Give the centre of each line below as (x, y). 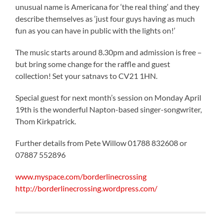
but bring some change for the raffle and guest (93, 64)
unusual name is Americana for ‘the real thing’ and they (108, 6)
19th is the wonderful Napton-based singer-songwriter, (109, 109)
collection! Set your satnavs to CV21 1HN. (87, 75)
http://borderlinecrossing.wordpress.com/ (87, 188)
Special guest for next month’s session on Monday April (109, 97)
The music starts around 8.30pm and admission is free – (109, 52)
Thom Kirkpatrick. (46, 121)
